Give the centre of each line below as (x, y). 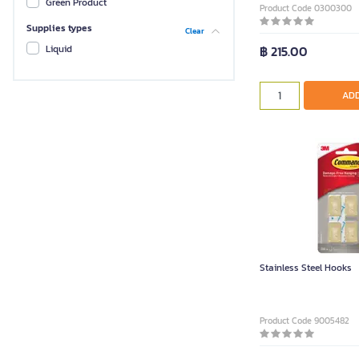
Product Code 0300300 (305, 8)
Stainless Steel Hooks (305, 268)
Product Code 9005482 (304, 321)
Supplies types (59, 28)
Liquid (59, 49)
